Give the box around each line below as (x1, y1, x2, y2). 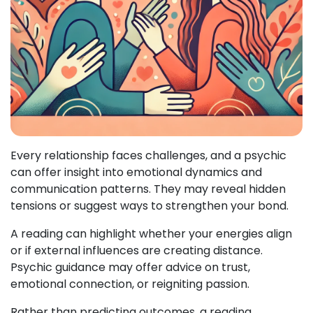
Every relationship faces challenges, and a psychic (10, 147, 286, 163)
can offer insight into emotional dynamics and (10, 164, 262, 180)
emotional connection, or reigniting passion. (10, 276, 249, 292)
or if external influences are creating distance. (10, 242, 263, 259)
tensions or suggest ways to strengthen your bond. (10, 198, 289, 214)
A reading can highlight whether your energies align (10, 226, 292, 242)
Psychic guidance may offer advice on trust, (10, 259, 250, 275)
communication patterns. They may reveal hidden (10, 181, 286, 197)
